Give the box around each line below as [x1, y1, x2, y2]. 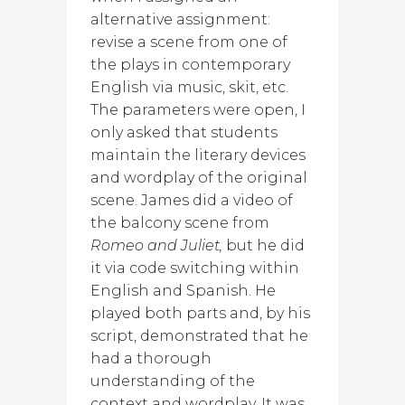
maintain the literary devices [90, 146, 306, 164]
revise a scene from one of [90, 33, 287, 51]
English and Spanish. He [90, 282, 276, 299]
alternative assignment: [90, 11, 270, 28]
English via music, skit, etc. [90, 79, 288, 96]
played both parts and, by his [90, 305, 310, 322]
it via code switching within [90, 259, 299, 277]
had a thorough [90, 350, 212, 367]
